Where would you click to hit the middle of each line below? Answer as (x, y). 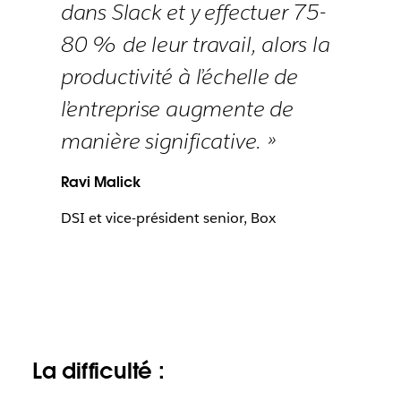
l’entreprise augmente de (177, 108)
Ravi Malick (100, 182)
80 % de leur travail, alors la (195, 44)
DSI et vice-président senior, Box (168, 218)
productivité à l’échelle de (179, 76)
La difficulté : (98, 371)
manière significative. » (168, 141)
